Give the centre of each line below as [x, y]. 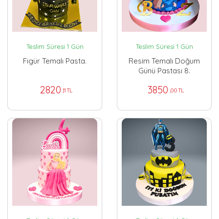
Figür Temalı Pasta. [55, 61]
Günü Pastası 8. [164, 71]
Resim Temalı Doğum [164, 61]
